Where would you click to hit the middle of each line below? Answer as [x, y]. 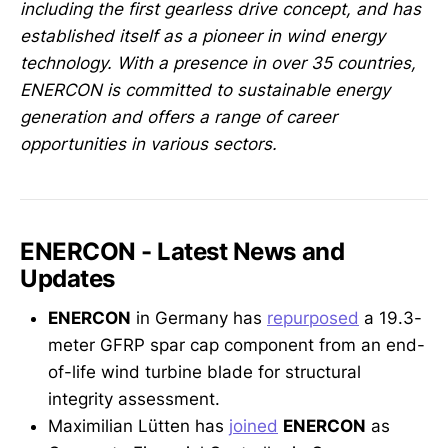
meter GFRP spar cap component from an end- [236, 345]
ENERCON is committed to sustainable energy [205, 89]
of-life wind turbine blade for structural [204, 372]
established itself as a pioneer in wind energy [202, 35]
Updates [67, 278]
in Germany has [199, 318]
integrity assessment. [134, 399]
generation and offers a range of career [178, 116]
